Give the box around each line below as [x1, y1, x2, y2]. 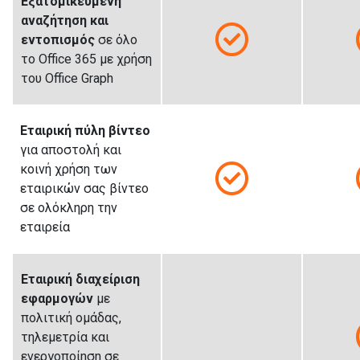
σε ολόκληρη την [20, 199, 117, 215]
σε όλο [95, 31, 137, 47]
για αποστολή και [20, 141, 121, 157]
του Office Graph [21, 70, 113, 86]
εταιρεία [20, 219, 70, 235]
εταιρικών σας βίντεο [20, 180, 149, 196]
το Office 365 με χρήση [21, 51, 152, 67]
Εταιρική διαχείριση [21, 271, 140, 287]
